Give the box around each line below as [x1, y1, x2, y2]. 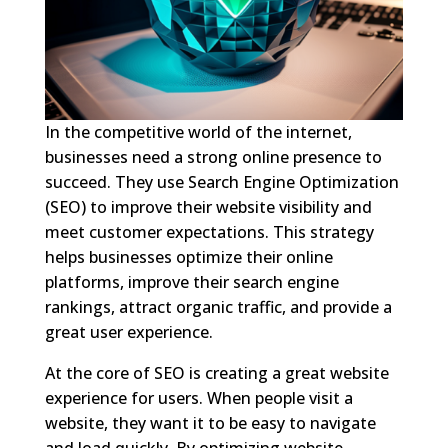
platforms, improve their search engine [44, 270, 339, 293]
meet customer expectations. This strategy [44, 220, 374, 243]
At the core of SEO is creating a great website [44, 361, 389, 384]
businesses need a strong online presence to [44, 145, 382, 168]
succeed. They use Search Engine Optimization [44, 170, 399, 193]
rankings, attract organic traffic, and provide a [44, 295, 392, 318]
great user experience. [44, 320, 213, 343]
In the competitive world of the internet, [44, 120, 352, 143]
